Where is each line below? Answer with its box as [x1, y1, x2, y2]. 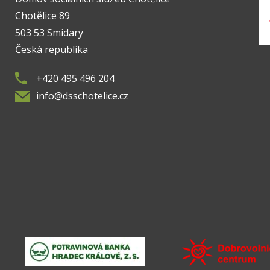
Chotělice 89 [15, 9, 71, 22]
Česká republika [15, 43, 89, 56]
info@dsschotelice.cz [36, 89, 129, 102]
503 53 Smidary [15, 26, 84, 39]
